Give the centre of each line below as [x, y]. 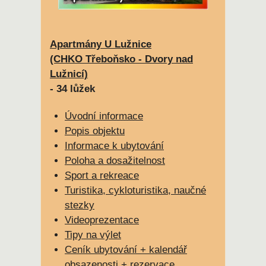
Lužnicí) [69, 74]
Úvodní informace [104, 116]
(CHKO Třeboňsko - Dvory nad [121, 59]
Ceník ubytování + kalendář [126, 250]
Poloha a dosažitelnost [115, 161]
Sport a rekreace [102, 176]
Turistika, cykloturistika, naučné [135, 191]
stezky [80, 205]
